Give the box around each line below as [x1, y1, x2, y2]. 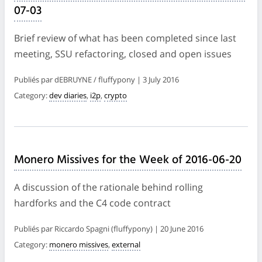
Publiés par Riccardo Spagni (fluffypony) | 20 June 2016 [14, 223, 204, 234]
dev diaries [49, 89, 87, 101]
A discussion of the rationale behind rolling [14, 180, 203, 194]
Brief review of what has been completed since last [14, 31, 236, 44]
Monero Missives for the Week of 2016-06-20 [14, 150, 242, 170]
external [112, 239, 140, 250]
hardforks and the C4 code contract [14, 196, 171, 209]
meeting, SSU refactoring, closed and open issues [14, 47, 232, 60]
